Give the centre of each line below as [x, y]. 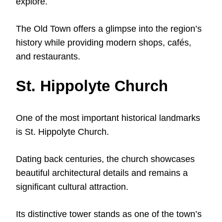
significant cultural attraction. [72, 187]
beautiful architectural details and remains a [102, 173]
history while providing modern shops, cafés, [104, 42]
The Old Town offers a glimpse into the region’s [109, 28]
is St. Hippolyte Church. [62, 132]
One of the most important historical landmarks [108, 118]
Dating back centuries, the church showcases [105, 159]
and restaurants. [48, 56]
